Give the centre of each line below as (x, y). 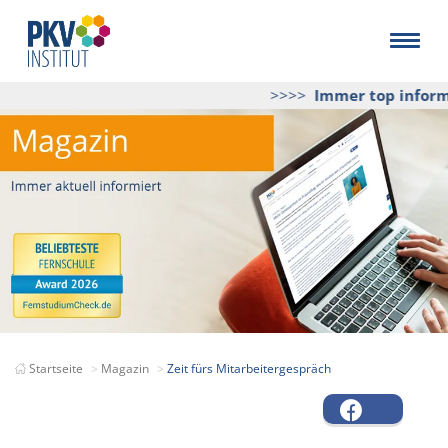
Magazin (125, 368)
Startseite (56, 368)
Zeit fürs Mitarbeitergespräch (249, 368)
